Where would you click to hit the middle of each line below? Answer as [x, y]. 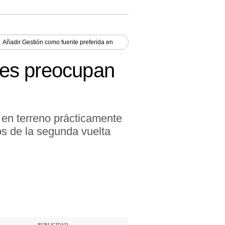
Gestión [33, 42]
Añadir [12, 42]
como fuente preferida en [78, 42]
